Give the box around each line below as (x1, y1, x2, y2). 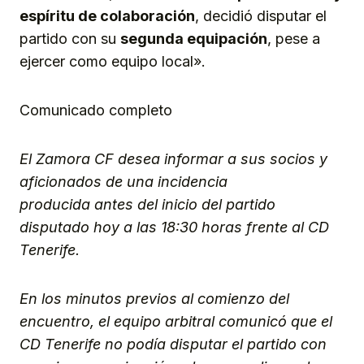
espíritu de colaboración (19, 6, 195, 24)
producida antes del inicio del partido (19, 195, 275, 213)
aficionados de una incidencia (19, 172, 227, 190)
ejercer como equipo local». (19, 52, 206, 70)
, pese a (267, 29, 320, 47)
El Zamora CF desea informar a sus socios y (19, 149, 327, 167)
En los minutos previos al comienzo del (19, 289, 289, 307)
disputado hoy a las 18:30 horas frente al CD (19, 218, 329, 236)
